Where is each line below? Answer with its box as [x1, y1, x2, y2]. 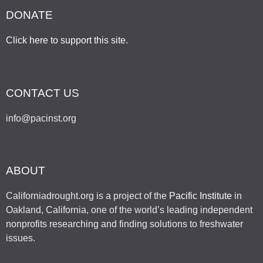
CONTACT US [6, 86, 79, 99]
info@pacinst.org [6, 113, 76, 123]
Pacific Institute [169, 191, 232, 201]
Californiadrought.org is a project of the [6, 191, 169, 201]
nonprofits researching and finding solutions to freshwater [6, 219, 243, 230]
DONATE [6, 9, 53, 22]
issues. [6, 233, 35, 244]
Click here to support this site [6, 35, 126, 46]
